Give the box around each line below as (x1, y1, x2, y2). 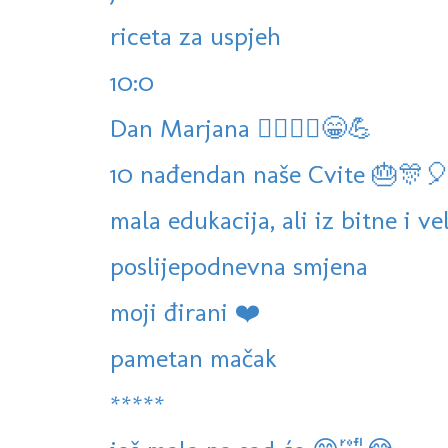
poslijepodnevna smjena (110, 250, 368, 283)
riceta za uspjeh (110, 20, 281, 53)
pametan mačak (110, 342, 277, 375)
